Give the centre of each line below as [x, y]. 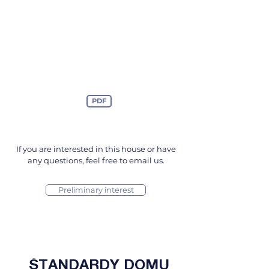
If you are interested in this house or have [96, 149]
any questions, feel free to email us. [96, 160]
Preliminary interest [96, 190]
